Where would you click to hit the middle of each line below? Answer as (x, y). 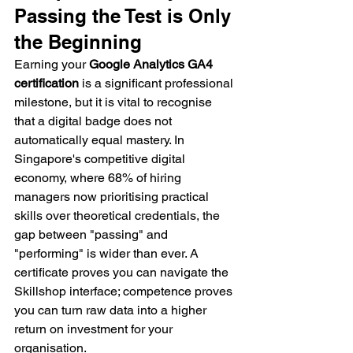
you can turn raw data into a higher (112, 310)
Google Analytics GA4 (152, 65)
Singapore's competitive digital (101, 159)
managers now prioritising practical (113, 197)
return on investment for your (95, 329)
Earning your (52, 65)
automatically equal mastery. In (101, 140)
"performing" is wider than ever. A (108, 254)
